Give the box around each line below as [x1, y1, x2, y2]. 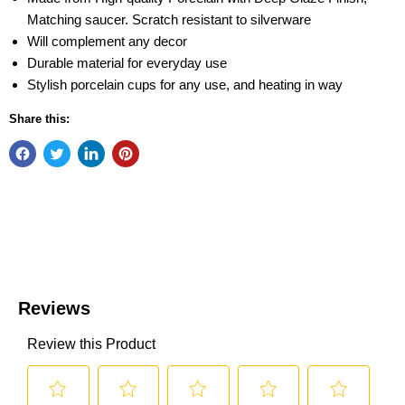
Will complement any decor [27, 33, 187, 49]
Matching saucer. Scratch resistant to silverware [27, 12, 311, 27]
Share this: [9, 112, 70, 126]
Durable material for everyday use [27, 55, 227, 71]
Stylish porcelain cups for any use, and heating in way [27, 77, 343, 92]
